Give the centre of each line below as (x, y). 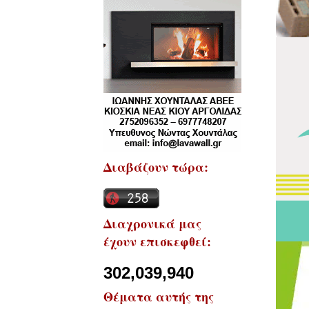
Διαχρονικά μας (152, 223)
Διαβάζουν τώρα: (156, 167)
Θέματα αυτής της (159, 296)
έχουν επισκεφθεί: (157, 241)
